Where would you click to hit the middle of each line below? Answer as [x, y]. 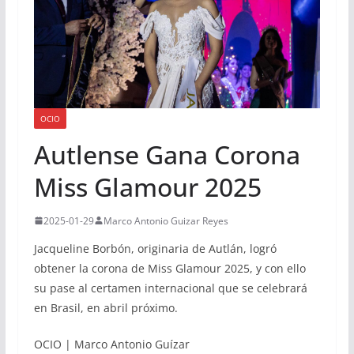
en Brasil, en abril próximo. [105, 307]
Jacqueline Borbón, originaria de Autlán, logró [155, 248]
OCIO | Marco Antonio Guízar [111, 344]
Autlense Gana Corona [167, 154]
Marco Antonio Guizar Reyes [166, 220]
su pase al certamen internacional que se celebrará [170, 288]
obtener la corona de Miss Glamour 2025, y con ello [169, 268]
